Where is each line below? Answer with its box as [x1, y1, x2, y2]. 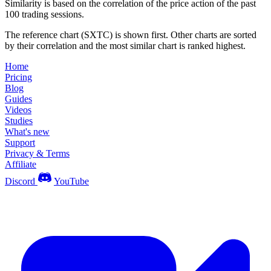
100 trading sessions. [5, 9, 84, 20]
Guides [5, 94, 32, 105]
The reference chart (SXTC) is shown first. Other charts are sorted [5, 30, 256, 41]
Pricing [5, 72, 32, 83]
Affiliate [5, 159, 36, 170]
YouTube [54, 176, 89, 187]
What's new [5, 126, 50, 137]
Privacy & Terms [5, 148, 70, 159]
